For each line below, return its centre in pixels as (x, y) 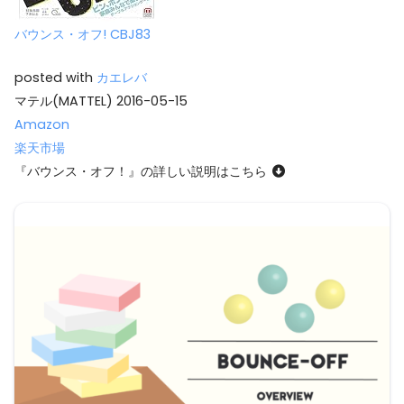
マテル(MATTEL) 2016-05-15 (101, 101)
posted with (55, 77)
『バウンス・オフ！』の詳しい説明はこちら (142, 171)
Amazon (42, 124)
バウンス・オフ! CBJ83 (83, 35)
